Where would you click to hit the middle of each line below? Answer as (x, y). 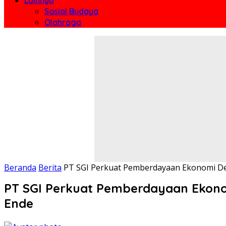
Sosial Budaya (71, 11)
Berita (50, 167)
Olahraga (63, 22)
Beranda (20, 167)
